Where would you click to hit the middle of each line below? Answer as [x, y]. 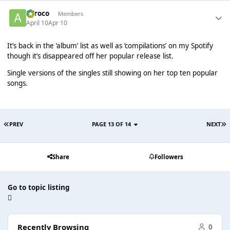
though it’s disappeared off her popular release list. [90, 56]
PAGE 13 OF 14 [113, 124]
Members [70, 13]
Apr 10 [58, 23]
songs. [17, 83]
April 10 [37, 23]
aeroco [38, 14]
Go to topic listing [39, 188]
